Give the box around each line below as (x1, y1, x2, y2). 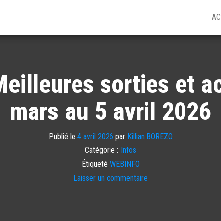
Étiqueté (81, 159, 108, 169)
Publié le (48, 131, 77, 141)
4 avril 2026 (77, 131, 113, 141)
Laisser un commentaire (74, 173, 147, 183)
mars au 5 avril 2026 (10, 97, 211, 126)
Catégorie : (85, 145, 118, 155)
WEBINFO (110, 159, 140, 169)
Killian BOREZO (127, 131, 173, 141)
